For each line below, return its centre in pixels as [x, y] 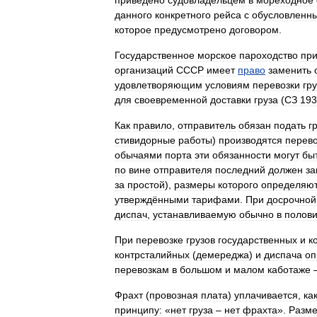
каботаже [289, 270]
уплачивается [266, 295]
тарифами [216, 200]
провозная [174, 295]
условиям [227, 85]
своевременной [171, 100]
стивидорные [145, 140]
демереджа [223, 255]
